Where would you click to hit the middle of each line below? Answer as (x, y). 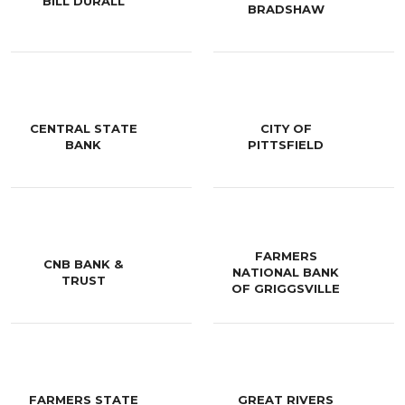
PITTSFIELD (286, 145)
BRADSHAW (286, 9)
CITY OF (286, 129)
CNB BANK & (83, 264)
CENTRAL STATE (83, 129)
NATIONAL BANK (286, 273)
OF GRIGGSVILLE (286, 289)
